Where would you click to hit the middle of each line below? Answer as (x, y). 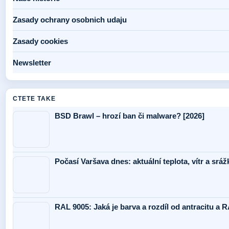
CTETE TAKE (34, 99)
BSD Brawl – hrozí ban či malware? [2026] (130, 116)
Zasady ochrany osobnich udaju (70, 20)
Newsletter (32, 63)
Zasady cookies (40, 41)
